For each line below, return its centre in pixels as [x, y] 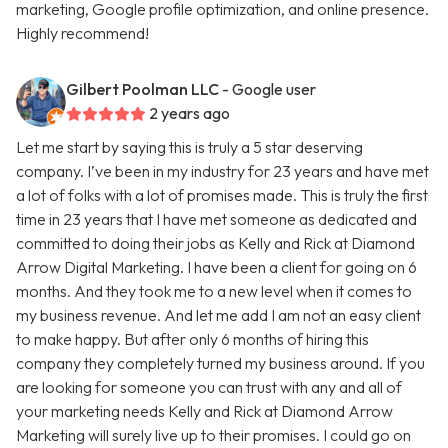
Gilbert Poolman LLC [142, 89]
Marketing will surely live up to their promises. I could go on [213, 435]
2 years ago [189, 113]
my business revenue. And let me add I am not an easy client [218, 315]
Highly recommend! [82, 33]
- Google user [269, 89]
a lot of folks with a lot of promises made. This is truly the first [222, 195]
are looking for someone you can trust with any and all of [209, 387]
